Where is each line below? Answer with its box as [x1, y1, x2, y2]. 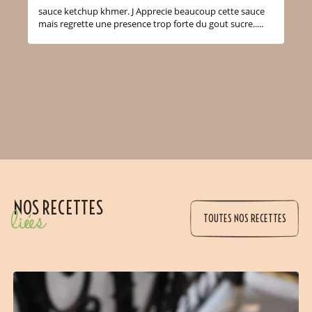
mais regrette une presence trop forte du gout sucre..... [38, 17, 263, 31]
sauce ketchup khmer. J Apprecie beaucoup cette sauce [38, 5, 265, 18]
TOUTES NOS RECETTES [203, 211, 286, 225]
